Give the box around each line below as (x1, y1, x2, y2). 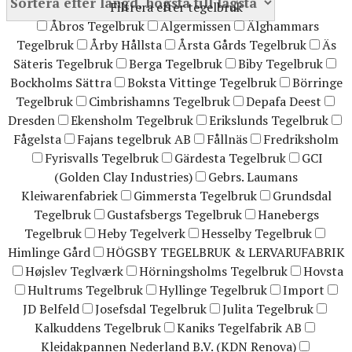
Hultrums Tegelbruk (27, 281, 143, 299)
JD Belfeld (23, 300, 79, 318)
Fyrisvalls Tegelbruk (45, 149, 159, 167)
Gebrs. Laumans (208, 168, 298, 186)
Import (283, 281, 324, 299)
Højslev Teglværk (24, 262, 123, 280)
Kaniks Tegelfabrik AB (177, 319, 302, 337)
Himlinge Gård (7, 244, 90, 262)
